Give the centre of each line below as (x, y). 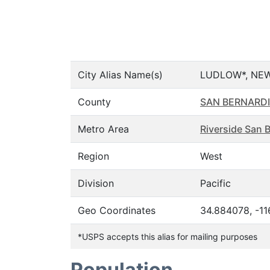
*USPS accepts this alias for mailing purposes (168, 237)
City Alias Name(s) (120, 75)
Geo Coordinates (117, 210)
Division (96, 183)
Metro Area (103, 129)
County (94, 102)
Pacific (215, 183)
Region (93, 156)
